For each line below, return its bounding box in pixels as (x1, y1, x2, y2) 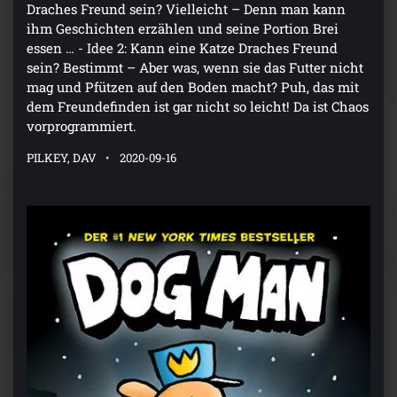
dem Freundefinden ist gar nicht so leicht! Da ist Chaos (27, 97, 369, 116)
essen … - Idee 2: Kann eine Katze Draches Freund (27, 39, 338, 58)
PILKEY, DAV (27, 150, 97, 167)
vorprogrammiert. (27, 117, 136, 136)
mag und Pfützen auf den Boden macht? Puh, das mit (27, 78, 359, 97)
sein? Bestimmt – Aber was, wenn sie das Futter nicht (27, 58, 363, 77)
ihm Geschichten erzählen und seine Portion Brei (27, 19, 339, 38)
